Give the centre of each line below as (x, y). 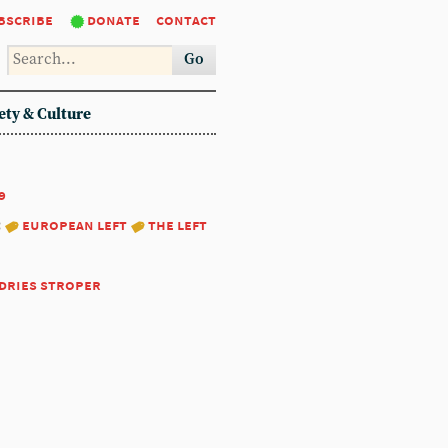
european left (74, 224)
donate (113, 19)
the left (177, 224)
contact (186, 19)
